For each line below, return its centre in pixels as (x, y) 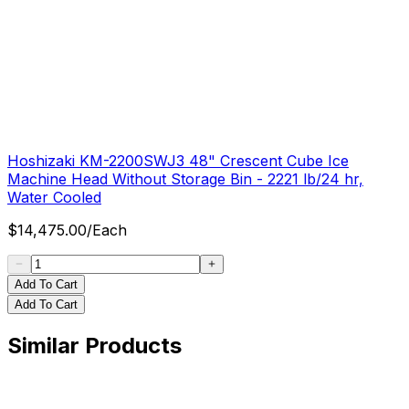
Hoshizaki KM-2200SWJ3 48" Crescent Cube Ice (178, 161)
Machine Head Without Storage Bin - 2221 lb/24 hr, (185, 179)
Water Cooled (54, 198)
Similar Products (94, 346)
